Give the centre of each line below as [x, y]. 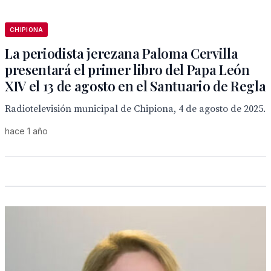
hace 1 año [26, 131]
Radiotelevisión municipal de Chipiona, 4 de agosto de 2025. [135, 109]
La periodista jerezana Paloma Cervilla [122, 53]
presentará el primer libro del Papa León [127, 70]
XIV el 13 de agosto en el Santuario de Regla [135, 86]
